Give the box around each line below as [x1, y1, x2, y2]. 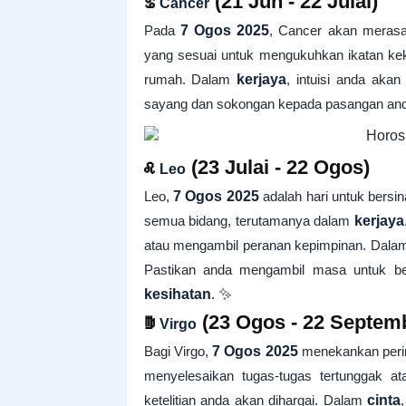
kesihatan [143, 286, 211, 302]
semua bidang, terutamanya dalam [143, 213, 354, 228]
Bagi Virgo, [143, 343, 213, 359]
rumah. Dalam [143, 72, 237, 87]
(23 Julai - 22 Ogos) [185, 156, 370, 179]
